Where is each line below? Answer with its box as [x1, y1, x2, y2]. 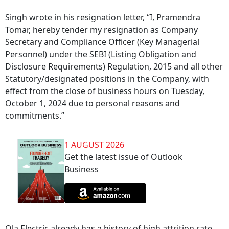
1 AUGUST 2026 [64, 139, 124, 150]
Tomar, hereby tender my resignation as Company [5, 24, 198, 35]
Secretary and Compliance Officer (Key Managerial [5, 36, 199, 48]
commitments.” [5, 110, 66, 121]
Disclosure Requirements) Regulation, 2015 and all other [5, 61, 223, 72]
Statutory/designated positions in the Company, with [5, 73, 209, 84]
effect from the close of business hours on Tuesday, [5, 85, 204, 97]
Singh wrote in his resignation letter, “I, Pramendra [5, 12, 200, 23]
